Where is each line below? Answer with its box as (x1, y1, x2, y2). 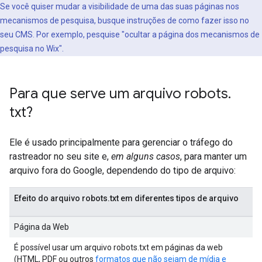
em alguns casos (111, 151, 180, 162)
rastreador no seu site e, (9, 151, 111, 162)
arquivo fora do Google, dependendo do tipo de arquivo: (9, 165, 236, 176)
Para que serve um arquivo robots (9, 85, 228, 102)
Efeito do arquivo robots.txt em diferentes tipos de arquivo (14, 194, 239, 203)
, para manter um (180, 151, 247, 162)
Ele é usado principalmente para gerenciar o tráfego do (9, 137, 233, 148)
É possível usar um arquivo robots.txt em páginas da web (14, 243, 223, 252)
